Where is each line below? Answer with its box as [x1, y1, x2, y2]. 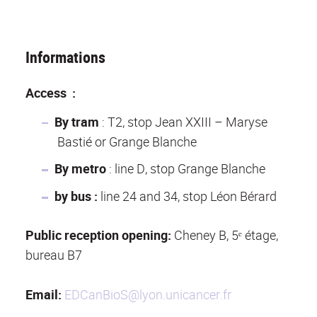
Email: [25, 286, 62, 304]
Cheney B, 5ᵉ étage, [174, 226, 278, 244]
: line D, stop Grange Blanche [108, 160, 265, 178]
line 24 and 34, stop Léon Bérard [97, 188, 277, 205]
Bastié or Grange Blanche [57, 132, 197, 150]
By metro [54, 160, 109, 178]
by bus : [54, 188, 98, 205]
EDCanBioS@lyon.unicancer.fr [64, 286, 231, 304]
